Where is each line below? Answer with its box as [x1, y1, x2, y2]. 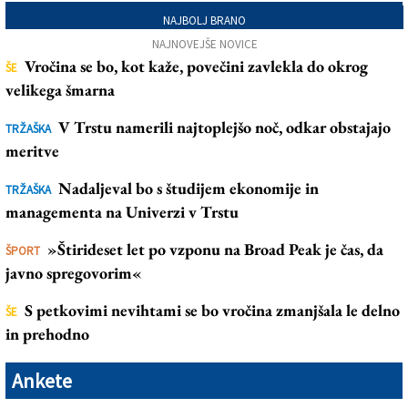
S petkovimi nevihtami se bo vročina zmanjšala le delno [25, 300, 400, 321]
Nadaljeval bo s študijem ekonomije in [58, 178, 319, 199]
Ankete [12, 368, 72, 394]
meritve [5, 140, 59, 162]
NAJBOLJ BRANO [163, 13, 246, 29]
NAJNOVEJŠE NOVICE [151, 36, 258, 53]
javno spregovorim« [5, 262, 142, 284]
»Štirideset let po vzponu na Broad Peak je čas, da [47, 239, 383, 260]
